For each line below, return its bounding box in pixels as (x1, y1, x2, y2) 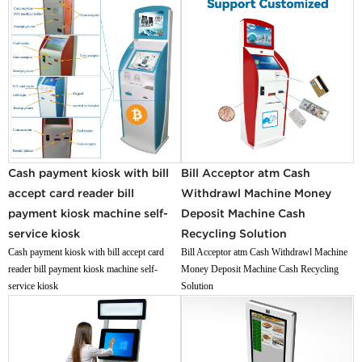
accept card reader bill (8, 187, 135, 200)
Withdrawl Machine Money (181, 187, 331, 200)
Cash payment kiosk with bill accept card (8, 246, 165, 259)
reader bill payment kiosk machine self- (8, 263, 158, 276)
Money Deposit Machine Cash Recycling (181, 263, 339, 276)
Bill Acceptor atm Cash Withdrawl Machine (181, 246, 347, 259)
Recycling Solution (181, 227, 287, 241)
